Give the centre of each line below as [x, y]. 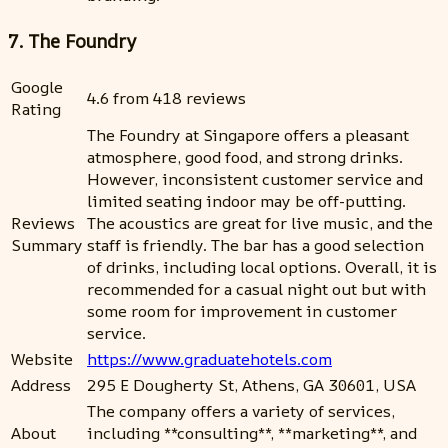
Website [42, 358]
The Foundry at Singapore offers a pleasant [248, 134]
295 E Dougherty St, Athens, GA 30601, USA [251, 384]
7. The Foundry [72, 41]
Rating [36, 108]
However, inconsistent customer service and [255, 178]
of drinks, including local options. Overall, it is [262, 266]
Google [37, 86]
